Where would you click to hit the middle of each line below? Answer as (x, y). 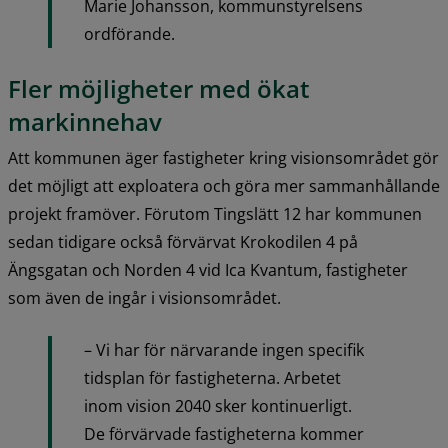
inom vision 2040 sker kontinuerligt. (218, 406)
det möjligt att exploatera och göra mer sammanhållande (224, 186)
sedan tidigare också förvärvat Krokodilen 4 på (183, 242)
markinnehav (85, 122)
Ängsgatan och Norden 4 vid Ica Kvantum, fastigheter (208, 270)
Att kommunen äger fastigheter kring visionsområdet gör (223, 158)
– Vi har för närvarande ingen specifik (224, 350)
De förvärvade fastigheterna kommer (224, 434)
